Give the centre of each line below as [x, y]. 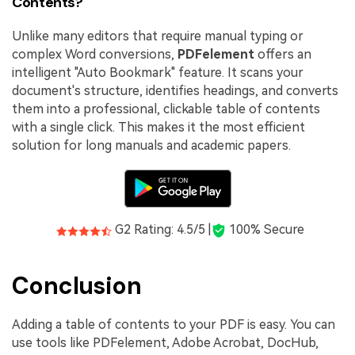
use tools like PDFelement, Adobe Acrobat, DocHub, [165, 343]
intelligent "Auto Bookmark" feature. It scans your [158, 73]
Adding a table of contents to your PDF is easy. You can [174, 325]
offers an [283, 55]
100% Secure [266, 230]
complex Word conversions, [95, 55]
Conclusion [76, 285]
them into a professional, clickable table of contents [166, 109]
